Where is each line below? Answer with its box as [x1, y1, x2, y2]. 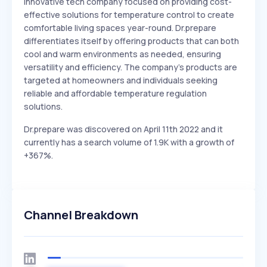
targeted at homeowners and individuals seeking [24, 74, 218, 86]
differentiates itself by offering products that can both [24, 35, 239, 46]
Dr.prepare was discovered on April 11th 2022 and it [24, 123, 223, 135]
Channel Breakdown [24, 207, 138, 223]
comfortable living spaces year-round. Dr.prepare [24, 22, 216, 33]
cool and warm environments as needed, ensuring [24, 48, 221, 60]
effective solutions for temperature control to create [24, 9, 234, 20]
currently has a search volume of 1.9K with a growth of [24, 136, 234, 148]
